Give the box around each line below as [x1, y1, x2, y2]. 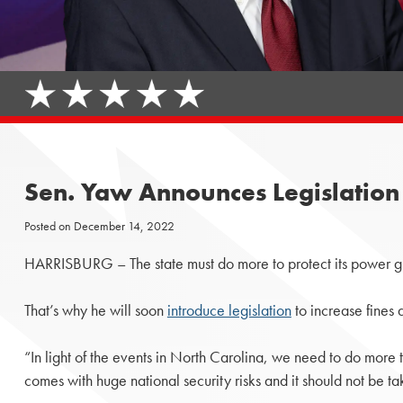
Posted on [23, 217, 74, 234]
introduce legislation [166, 300, 291, 321]
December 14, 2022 [73, 217, 175, 234]
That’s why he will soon [23, 300, 167, 321]
